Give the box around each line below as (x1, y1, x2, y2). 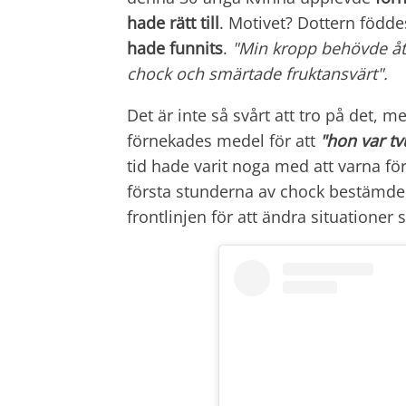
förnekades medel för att (127, 129, 320, 151)
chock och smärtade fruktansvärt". (127, 62, 388, 84)
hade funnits (127, 36, 223, 59)
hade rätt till (127, 11, 219, 34)
